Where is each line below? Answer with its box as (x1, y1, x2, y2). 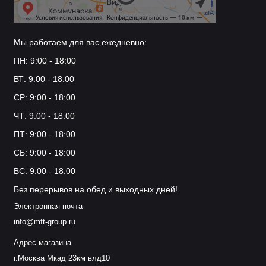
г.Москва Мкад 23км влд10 (13, 254, 110, 263)
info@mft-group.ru (13, 218, 75, 227)
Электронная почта (13, 202, 83, 211)
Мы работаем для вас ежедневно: (13, 37, 147, 47)
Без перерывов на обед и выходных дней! (13, 185, 178, 195)
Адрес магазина (13, 239, 71, 248)
